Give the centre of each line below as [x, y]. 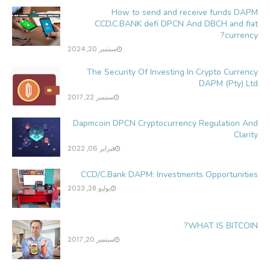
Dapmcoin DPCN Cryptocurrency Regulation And [165, 124]
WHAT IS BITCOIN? [223, 226]
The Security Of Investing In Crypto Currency [172, 72]
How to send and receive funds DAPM [185, 13]
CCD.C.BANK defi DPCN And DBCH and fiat [176, 24]
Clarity [246, 135]
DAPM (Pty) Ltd [228, 84]
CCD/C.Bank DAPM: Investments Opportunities [169, 175]
